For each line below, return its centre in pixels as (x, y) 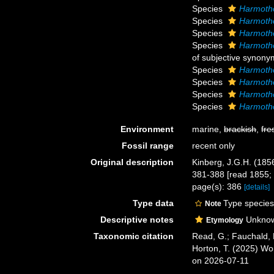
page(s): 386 (218, 187)
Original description (132, 162)
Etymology (225, 220)
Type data (154, 203)
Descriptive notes (137, 220)
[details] (257, 187)
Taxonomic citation (134, 236)
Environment (147, 129)
